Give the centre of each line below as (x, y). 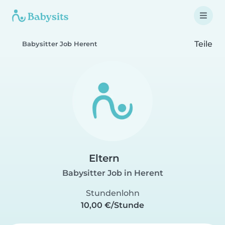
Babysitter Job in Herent (113, 173)
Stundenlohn (113, 193)
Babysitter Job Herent (60, 44)
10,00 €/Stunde (113, 205)
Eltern (104, 158)
